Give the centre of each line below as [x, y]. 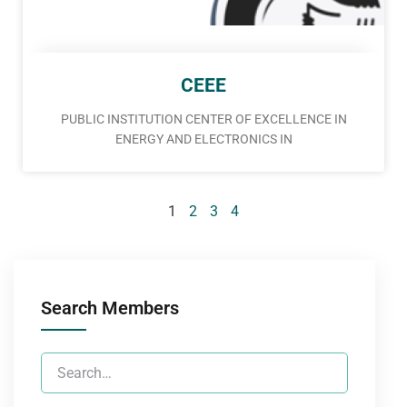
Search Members [110, 308]
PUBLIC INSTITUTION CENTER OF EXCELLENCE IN [203, 119]
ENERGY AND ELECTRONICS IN [203, 139]
